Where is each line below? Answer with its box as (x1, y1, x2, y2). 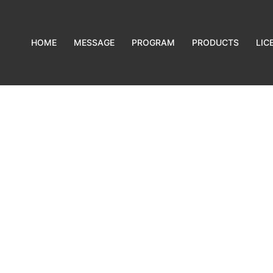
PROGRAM (132, 37, 175, 48)
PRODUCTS (192, 37, 239, 48)
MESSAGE (74, 37, 115, 48)
